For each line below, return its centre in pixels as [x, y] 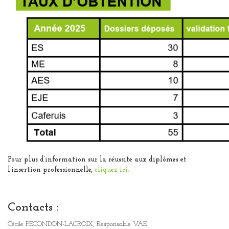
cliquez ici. [112, 170]
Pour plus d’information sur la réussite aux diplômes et [97, 159]
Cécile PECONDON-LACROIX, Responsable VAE [77, 224]
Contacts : [33, 207]
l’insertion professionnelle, [51, 170]
